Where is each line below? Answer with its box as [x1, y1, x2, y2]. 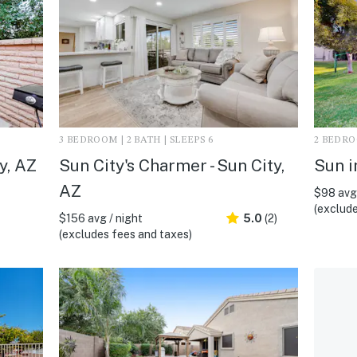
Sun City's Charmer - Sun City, [58, 155, 284, 175]
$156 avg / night [58, 211, 143, 225]
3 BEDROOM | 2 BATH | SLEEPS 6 [58, 135, 214, 145]
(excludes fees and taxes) [58, 227, 192, 241]
